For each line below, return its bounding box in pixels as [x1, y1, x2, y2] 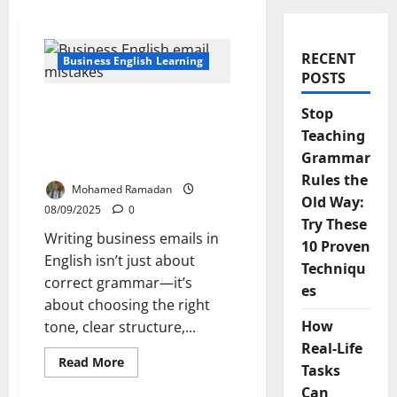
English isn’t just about [44, 251, 195, 270]
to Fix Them [44, 155, 127, 175]
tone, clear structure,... [44, 317, 196, 337]
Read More [58, 354, 124, 370]
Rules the [300, 170, 368, 190]
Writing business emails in [44, 229, 219, 248]
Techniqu [300, 259, 366, 278]
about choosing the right [44, 295, 210, 315]
